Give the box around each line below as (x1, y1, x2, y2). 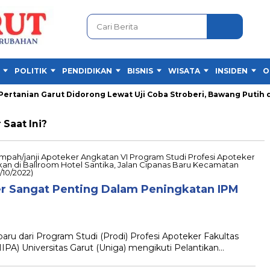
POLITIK (14, 66, 47, 75)
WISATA (168, 66, 200, 75)
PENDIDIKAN (62, 66, 112, 75)
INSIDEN (215, 66, 248, 75)
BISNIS (127, 66, 153, 75)
